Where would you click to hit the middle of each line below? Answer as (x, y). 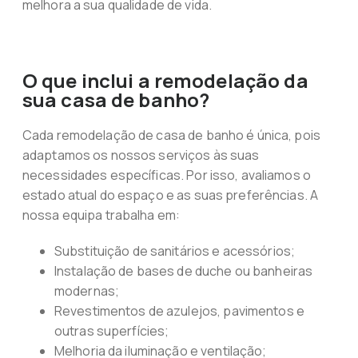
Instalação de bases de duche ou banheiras (183, 271)
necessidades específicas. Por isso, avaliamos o (166, 175)
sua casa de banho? (116, 99)
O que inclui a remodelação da (165, 80)
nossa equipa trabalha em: (101, 215)
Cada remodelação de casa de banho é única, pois (171, 135)
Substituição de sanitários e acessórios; (175, 251)
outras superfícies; (111, 331)
